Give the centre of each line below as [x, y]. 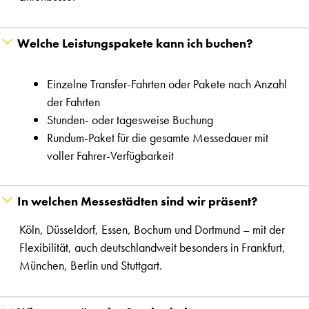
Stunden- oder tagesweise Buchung [130, 120]
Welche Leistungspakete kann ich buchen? [135, 43]
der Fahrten [73, 102]
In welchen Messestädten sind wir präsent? [137, 201]
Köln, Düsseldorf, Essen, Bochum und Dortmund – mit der [152, 230]
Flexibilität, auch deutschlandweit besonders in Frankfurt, [152, 248]
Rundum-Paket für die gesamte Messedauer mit [158, 138]
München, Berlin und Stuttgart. [91, 266]
